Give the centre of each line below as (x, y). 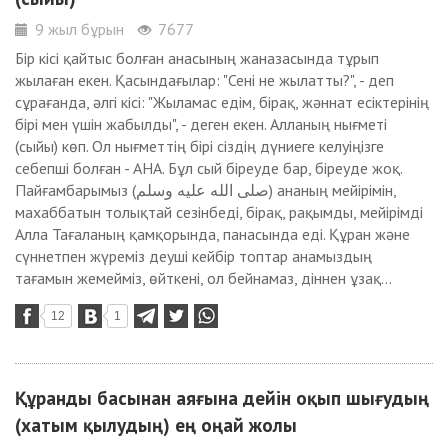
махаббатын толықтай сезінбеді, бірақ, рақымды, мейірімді (219, 212)
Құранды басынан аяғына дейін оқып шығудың (222, 397)
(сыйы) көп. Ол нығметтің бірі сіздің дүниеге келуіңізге (199, 146)
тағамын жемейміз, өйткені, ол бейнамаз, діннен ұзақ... (203, 278)
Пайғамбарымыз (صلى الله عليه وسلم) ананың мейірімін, (75, 190)
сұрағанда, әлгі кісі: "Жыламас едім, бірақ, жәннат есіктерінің (222, 102)
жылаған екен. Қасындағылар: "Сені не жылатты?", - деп (204, 80)
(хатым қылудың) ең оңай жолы (156, 424)
